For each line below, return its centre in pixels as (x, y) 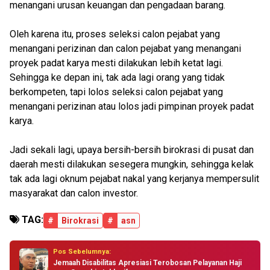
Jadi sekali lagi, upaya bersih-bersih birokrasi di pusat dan (132, 150)
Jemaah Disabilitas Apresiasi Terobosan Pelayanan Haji (147, 263)
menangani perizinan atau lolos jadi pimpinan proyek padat (132, 106)
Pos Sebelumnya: (82, 252)
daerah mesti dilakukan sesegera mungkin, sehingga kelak (132, 164)
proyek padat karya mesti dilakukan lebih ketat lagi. (116, 63)
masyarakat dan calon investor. (74, 193)
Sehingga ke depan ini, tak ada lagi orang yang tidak (117, 77)
